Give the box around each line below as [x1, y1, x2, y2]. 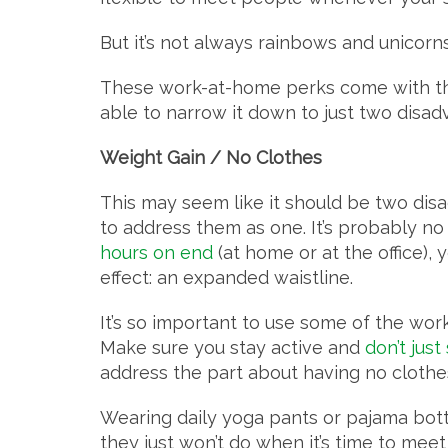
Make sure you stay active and [100, 337, 365, 359]
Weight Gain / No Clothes [100, 147, 322, 169]
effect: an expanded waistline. [100, 267, 353, 289]
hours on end [100, 242, 213, 264]
